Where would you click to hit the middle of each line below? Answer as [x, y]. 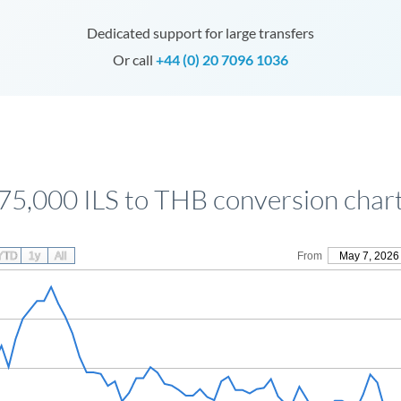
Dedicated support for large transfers [200, 33]
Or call [134, 60]
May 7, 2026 [369, 256]
